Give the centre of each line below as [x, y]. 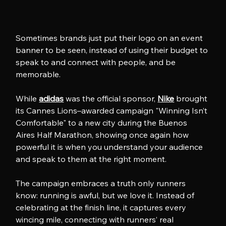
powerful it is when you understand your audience [110, 147]
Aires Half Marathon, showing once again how [103, 134]
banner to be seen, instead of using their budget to [113, 50]
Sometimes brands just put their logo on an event [110, 38]
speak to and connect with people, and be [97, 62]
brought [192, 98]
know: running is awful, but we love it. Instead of [106, 195]
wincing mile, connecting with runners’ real [96, 219]
